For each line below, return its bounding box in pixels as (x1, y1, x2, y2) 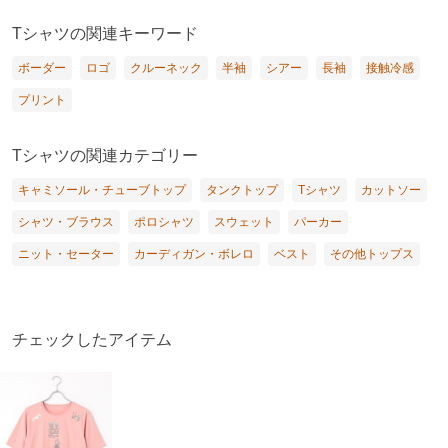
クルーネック (130, 61, 202, 76)
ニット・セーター (18, 247, 114, 262)
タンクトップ (206, 183, 278, 198)
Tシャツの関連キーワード (12, 25, 198, 43)
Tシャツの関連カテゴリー (12, 147, 198, 165)
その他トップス (330, 247, 414, 262)
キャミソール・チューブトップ (18, 183, 186, 198)
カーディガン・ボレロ (134, 247, 254, 262)
